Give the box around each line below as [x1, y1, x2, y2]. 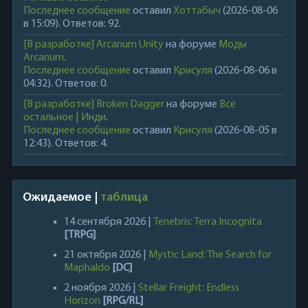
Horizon [63, 295, 100, 307]
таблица [100, 190, 148, 204]
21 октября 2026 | [63, 249, 148, 261]
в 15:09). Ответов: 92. [23, 18, 121, 30]
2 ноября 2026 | [63, 282, 138, 294]
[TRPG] [63, 229, 96, 241]
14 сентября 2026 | [63, 216, 153, 228]
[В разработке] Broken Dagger [23, 98, 164, 110]
